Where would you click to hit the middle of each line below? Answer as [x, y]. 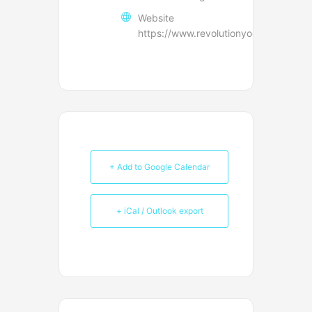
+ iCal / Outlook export [159, 210]
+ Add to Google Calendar [159, 166]
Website [156, 17]
